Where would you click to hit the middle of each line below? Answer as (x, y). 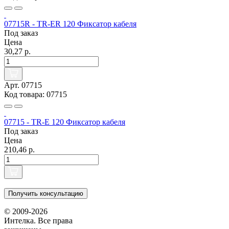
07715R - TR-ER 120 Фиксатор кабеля (70, 24)
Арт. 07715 (23, 85)
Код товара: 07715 (36, 95)
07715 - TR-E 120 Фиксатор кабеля (65, 122)
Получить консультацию (46, 194)
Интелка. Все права (38, 221)
